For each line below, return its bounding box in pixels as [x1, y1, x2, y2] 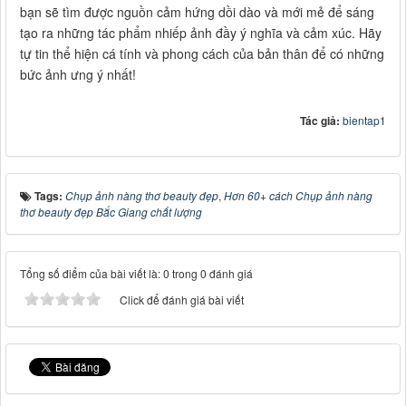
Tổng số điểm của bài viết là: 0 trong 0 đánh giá [20, 266, 253, 282]
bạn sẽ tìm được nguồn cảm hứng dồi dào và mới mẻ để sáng [20, 3, 374, 22]
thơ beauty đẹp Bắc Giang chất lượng [20, 204, 202, 220]
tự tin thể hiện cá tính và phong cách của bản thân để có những [20, 44, 384, 63]
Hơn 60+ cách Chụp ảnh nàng [224, 188, 372, 204]
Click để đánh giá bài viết [120, 292, 244, 308]
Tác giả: [300, 112, 343, 130]
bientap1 [343, 112, 386, 129]
